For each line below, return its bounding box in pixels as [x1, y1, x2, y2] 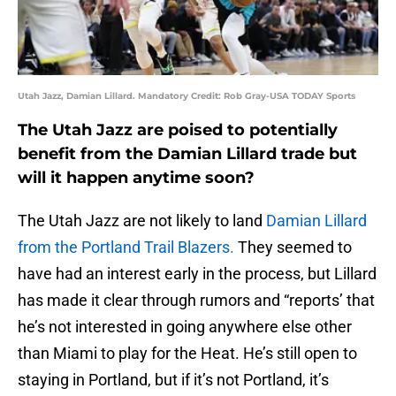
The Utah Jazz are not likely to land [18, 211, 266, 231]
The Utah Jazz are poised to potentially [18, 120, 338, 141]
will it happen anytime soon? [18, 168, 255, 188]
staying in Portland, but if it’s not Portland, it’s [18, 370, 329, 390]
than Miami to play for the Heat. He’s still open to [18, 344, 357, 363]
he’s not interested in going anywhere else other [18, 317, 352, 337]
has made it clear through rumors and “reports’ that [18, 291, 375, 310]
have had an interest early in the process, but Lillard [18, 264, 377, 284]
